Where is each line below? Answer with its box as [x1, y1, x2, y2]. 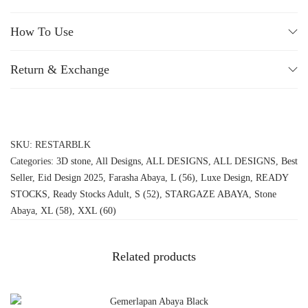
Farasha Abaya [109, 173, 165, 184]
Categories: [10, 156, 56, 167]
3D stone [56, 156, 91, 167]
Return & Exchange [10, 63, 109, 77]
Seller [10, 173, 32, 184]
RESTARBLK [35, 140, 91, 151]
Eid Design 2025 [38, 173, 103, 184]
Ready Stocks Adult [53, 189, 129, 200]
